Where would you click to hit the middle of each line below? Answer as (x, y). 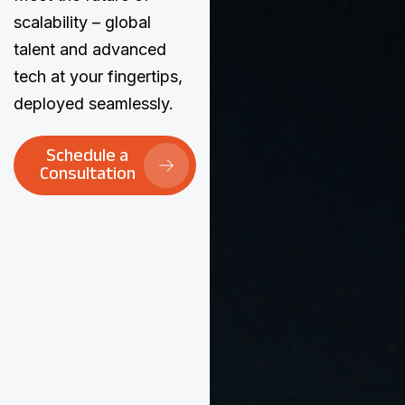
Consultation (87, 176)
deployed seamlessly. (94, 104)
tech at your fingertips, (98, 76)
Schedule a (88, 158)
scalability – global (82, 22)
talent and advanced (90, 49)
